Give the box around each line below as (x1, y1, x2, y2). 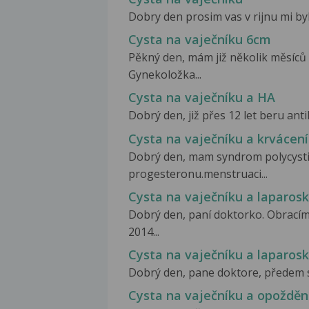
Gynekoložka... (128, 67, 201, 83)
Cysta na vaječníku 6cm (128, 31, 271, 48)
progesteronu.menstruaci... (128, 166, 268, 181)
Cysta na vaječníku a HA (128, 89, 275, 106)
